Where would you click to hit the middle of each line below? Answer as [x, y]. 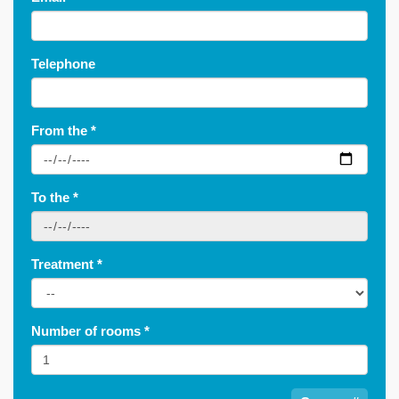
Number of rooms [88, 331]
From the [61, 130]
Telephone [63, 64]
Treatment [64, 264]
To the [52, 197]
